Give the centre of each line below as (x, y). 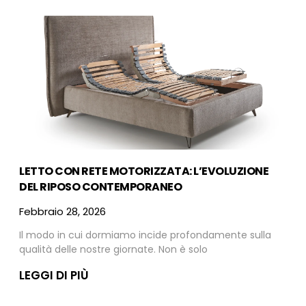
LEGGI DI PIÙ (54, 276)
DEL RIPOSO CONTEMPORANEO (100, 187)
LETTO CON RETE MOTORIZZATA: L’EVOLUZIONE (144, 171)
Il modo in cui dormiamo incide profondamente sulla (145, 235)
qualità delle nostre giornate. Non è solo (113, 250)
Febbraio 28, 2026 (62, 212)
